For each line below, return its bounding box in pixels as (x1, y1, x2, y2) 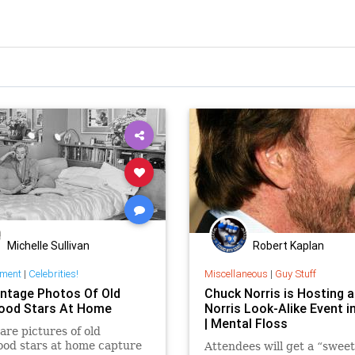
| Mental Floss (204, 315, 288, 331)
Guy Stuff (274, 266, 316, 281)
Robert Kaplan (253, 239, 324, 253)
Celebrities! (28, 266, 78, 281)
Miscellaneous (204, 266, 268, 281)
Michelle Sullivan (7, 239, 90, 253)
